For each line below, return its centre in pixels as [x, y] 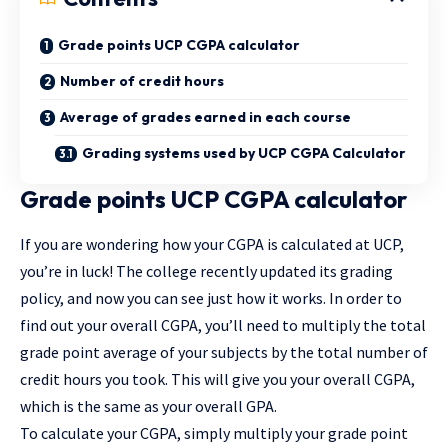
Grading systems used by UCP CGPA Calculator [244, 153]
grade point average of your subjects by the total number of [224, 352]
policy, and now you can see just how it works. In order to [211, 298]
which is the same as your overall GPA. [148, 406]
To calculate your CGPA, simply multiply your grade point [214, 433]
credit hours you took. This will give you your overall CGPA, [217, 379]
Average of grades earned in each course [205, 117]
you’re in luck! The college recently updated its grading [206, 271]
